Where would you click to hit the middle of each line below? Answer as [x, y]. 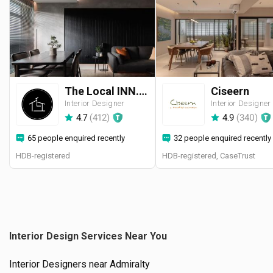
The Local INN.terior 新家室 [143, 91]
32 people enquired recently [222, 138]
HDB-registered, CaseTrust [209, 156]
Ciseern [230, 91]
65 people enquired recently [76, 138]
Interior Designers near [59, 264]
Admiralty [130, 264]
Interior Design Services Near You [88, 236]
